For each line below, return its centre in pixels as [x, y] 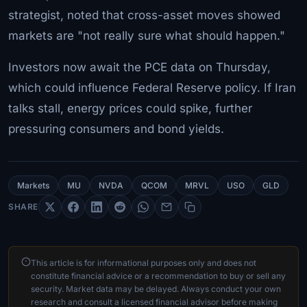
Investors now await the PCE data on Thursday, [139, 67]
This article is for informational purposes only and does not [144, 262]
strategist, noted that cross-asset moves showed [144, 15]
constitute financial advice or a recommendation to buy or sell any [158, 275]
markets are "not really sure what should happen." [147, 35]
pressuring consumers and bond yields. [116, 128]
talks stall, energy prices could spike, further [130, 108]
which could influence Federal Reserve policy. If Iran [152, 87]
